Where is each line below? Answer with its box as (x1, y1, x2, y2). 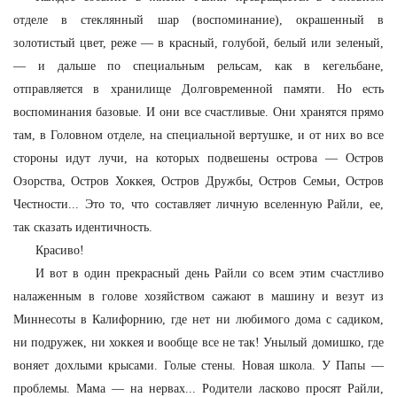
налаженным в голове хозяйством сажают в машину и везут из (13, 290, 384, 303)
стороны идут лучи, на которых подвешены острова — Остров (13, 152, 384, 165)
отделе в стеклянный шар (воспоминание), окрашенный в (13, 13, 384, 27)
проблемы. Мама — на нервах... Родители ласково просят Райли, (13, 382, 384, 395)
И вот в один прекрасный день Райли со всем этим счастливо (35, 267, 384, 280)
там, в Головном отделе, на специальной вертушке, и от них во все (13, 128, 384, 142)
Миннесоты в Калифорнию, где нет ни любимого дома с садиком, (13, 313, 384, 326)
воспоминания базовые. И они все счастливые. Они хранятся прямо (13, 105, 384, 119)
